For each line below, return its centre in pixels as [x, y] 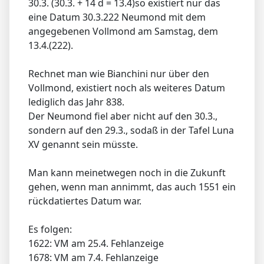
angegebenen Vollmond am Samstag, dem [123, 31]
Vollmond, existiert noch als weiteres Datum [127, 88]
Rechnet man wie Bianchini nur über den [119, 73]
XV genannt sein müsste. [83, 144]
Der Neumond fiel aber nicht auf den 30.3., [123, 116]
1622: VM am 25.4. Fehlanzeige [96, 243]
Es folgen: [50, 229]
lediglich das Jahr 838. [76, 102]
